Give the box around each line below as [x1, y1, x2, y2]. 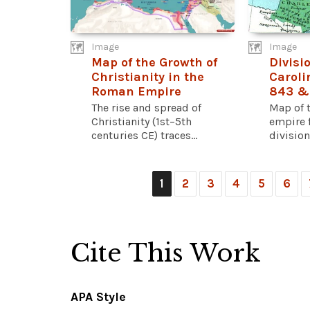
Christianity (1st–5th [91, 114, 192, 128]
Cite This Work [71, 237, 261, 268]
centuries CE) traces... [91, 128, 197, 142]
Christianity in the [91, 69, 204, 84]
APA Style [71, 289, 126, 304]
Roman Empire [91, 83, 181, 99]
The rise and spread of [91, 100, 201, 114]
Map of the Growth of [91, 54, 217, 70]
